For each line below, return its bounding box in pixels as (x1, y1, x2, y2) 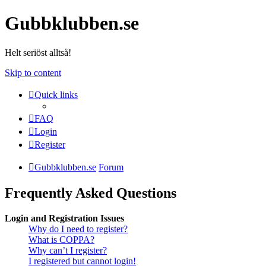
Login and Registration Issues (5, 213, 124, 223)
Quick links (34, 89, 78, 100)
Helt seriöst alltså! (5, 47, 71, 58)
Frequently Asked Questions (5, 185, 176, 201)
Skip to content (5, 67, 61, 78)
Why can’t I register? (28, 245, 107, 255)
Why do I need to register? (28, 223, 128, 234)
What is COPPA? (28, 234, 94, 245)
